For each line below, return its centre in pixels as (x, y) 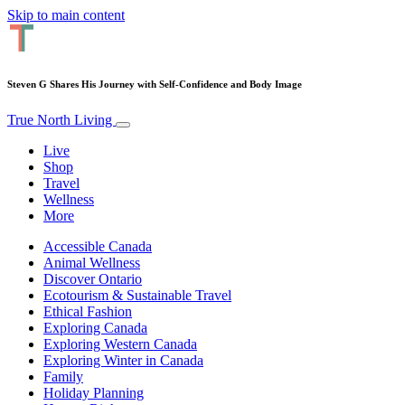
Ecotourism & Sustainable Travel (137, 295)
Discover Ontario (93, 278)
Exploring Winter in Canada (123, 360)
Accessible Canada (98, 246)
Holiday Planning (94, 392)
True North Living (61, 119)
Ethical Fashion (88, 311)
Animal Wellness (92, 262)
